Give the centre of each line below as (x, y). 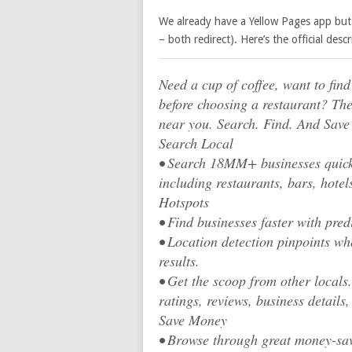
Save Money (193, 320)
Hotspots (184, 202)
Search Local (196, 143)
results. (179, 261)
